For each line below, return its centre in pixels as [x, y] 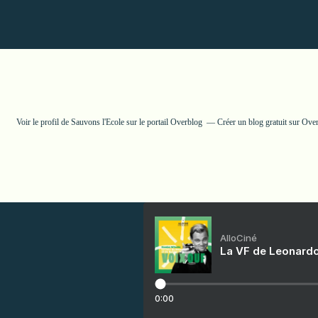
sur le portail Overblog [163, 122]
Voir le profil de [44, 122]
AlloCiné [238, 238]
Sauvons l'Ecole [98, 122]
